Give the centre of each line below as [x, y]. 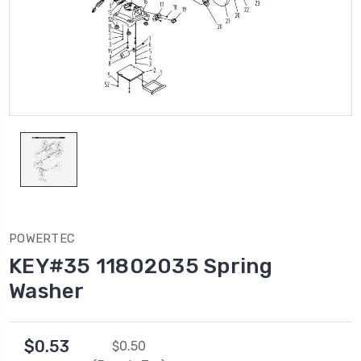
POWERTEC [42, 238]
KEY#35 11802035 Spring [141, 266]
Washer [47, 291]
